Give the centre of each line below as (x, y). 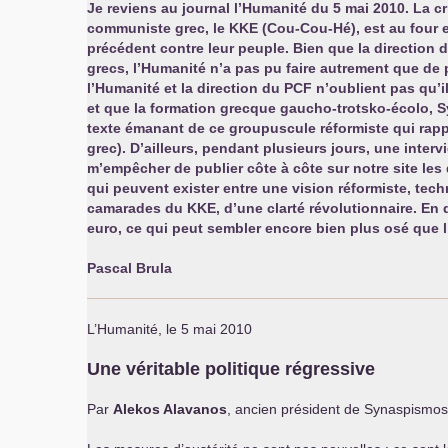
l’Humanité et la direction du (185, 88)
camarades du (137, 208)
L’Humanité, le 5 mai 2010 (169, 329)
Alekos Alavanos (170, 409)
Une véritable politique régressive (231, 369)
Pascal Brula (129, 268)
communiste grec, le (158, 28)
